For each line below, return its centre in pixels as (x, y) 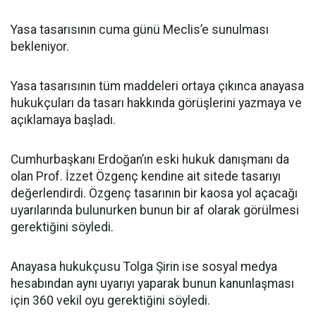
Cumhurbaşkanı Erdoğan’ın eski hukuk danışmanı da (150, 160)
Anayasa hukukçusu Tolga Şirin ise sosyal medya (144, 267)
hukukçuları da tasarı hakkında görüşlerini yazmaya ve (156, 103)
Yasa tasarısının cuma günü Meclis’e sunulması (140, 30)
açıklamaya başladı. (63, 120)
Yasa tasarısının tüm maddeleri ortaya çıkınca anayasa (157, 86)
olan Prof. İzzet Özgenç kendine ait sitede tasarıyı (146, 177)
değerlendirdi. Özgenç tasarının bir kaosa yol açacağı (154, 194)
